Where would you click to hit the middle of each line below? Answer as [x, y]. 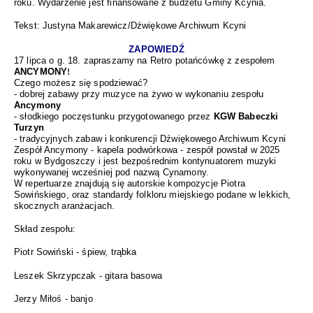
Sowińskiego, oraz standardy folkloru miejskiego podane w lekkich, [153, 194]
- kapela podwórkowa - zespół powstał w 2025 [185, 150]
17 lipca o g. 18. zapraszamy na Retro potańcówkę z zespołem [145, 60]
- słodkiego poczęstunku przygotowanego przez [114, 116]
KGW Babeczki [246, 116]
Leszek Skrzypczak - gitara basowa [88, 275]
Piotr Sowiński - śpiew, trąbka [75, 252]
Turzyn [29, 127]
